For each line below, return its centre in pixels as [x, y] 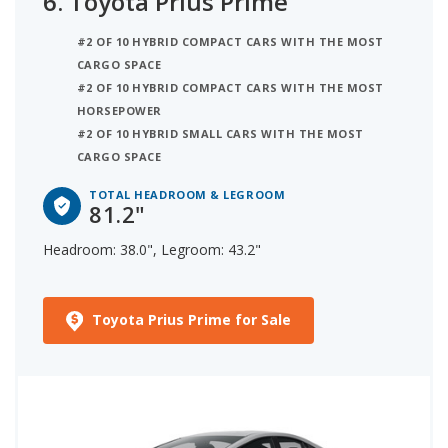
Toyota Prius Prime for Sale [191, 320]
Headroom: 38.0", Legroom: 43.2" [152, 250]
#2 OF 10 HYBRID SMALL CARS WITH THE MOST [220, 134]
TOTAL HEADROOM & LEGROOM [187, 195]
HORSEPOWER [119, 111]
